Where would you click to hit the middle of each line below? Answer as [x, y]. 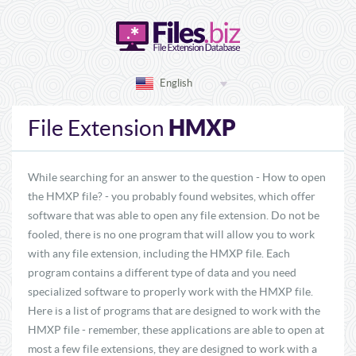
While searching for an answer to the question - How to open [177, 177]
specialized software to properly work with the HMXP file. [170, 292]
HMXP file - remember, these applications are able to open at [176, 330]
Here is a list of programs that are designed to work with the [174, 311]
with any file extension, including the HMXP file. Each [159, 253]
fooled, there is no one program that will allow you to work [171, 234]
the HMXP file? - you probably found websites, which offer [172, 196]
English [176, 83]
